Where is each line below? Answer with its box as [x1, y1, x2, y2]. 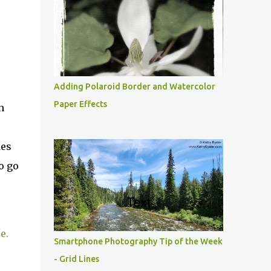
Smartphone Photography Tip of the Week [53, 237, 223, 246]
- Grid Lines [53, 254, 99, 264]
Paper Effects [53, 99, 107, 109]
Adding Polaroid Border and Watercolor [53, 82, 215, 91]
